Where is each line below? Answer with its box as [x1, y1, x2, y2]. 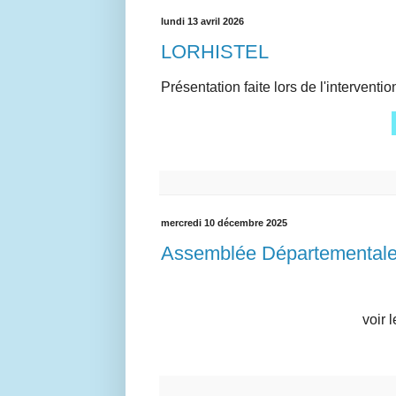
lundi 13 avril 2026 [161, 15, 244, 27]
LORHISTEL [161, 41, 269, 64]
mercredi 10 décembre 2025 [161, 217, 287, 228]
